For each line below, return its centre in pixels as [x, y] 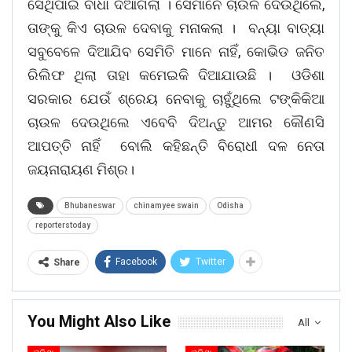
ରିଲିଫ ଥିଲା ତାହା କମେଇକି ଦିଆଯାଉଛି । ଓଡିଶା [176, 75]
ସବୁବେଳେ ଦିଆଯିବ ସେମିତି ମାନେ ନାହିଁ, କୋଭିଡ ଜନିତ [176, 52]
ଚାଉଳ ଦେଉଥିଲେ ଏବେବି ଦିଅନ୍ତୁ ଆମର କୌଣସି [176, 123]
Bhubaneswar [90, 206]
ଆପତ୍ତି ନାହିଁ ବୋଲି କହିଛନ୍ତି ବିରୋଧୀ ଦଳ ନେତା [176, 146]
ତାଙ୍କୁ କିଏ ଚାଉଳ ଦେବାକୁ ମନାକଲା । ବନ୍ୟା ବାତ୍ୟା [176, 28]
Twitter [211, 262]
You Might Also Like [99, 322]
